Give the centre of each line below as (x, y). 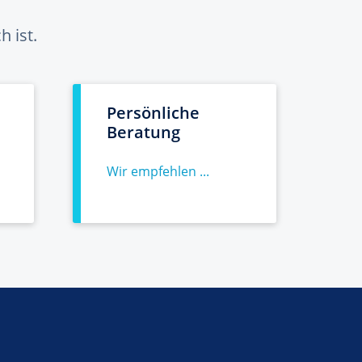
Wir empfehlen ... (158, 171)
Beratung (143, 132)
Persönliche (153, 113)
